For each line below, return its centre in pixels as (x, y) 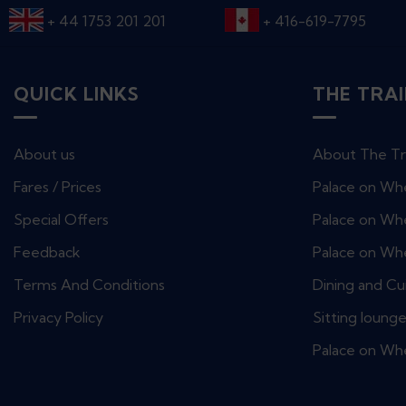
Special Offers (61, 219)
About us (44, 154)
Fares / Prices (58, 187)
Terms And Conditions (89, 285)
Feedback (47, 252)
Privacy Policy (58, 317)
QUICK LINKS (77, 94)
